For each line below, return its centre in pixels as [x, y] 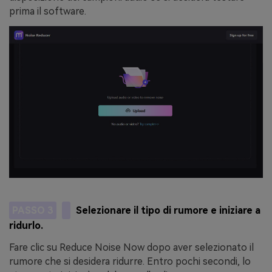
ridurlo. [26, 226]
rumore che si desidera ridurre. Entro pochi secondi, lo [130, 262]
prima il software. [48, 11]
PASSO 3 [32, 210]
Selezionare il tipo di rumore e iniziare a [168, 210]
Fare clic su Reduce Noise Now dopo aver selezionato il [131, 248]
